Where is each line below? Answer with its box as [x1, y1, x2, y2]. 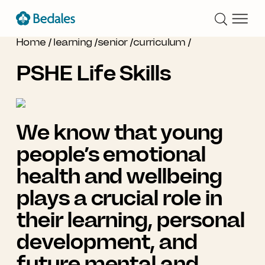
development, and [15, 229, 198, 255]
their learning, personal [15, 207, 244, 233]
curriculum [133, 36, 186, 48]
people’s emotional [15, 141, 206, 167]
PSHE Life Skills [15, 60, 171, 86]
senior [98, 36, 128, 48]
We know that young [15, 119, 223, 146]
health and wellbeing [15, 163, 222, 189]
